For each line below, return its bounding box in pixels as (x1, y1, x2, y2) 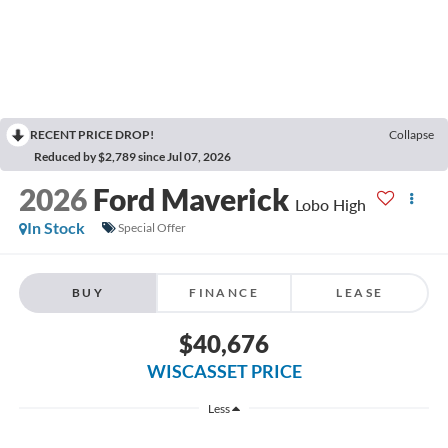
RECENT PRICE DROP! (30, 126, 154, 142)
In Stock (26, 217, 85, 237)
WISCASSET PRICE (146, 360, 302, 383)
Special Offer (117, 220, 186, 236)
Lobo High (294, 194, 366, 214)
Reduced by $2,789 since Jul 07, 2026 (34, 148, 231, 164)
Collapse (389, 126, 434, 142)
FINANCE (189, 285, 259, 301)
